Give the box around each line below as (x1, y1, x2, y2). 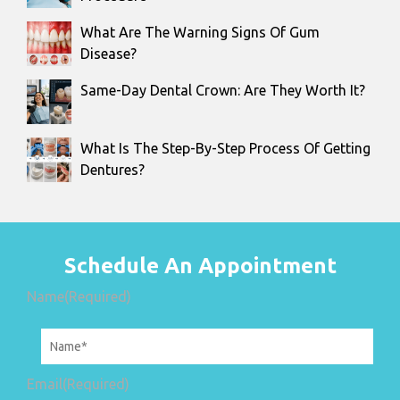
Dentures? (80, 161, 145, 178)
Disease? (80, 45, 137, 62)
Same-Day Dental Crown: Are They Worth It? (80, 81, 365, 98)
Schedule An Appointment (63, 253, 337, 278)
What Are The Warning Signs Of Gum (80, 23, 320, 40)
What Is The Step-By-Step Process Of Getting (80, 139, 371, 156)
